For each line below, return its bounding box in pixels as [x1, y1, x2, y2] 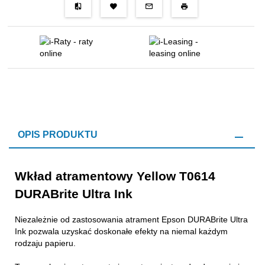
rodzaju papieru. [15, 238, 76, 248]
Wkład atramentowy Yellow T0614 [15, 169, 215, 183]
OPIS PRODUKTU [18, 130, 98, 140]
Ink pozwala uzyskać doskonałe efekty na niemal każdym [15, 226, 228, 236]
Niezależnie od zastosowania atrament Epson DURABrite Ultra [15, 214, 248, 224]
